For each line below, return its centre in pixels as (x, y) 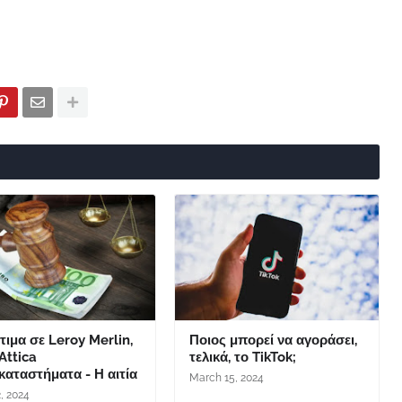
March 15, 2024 (226, 378)
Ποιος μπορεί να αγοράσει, (273, 340)
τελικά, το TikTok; (242, 357)
